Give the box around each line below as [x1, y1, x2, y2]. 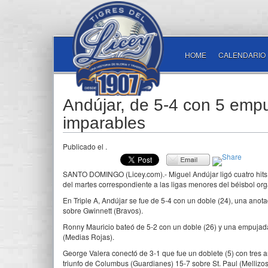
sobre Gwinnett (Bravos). [63, 205, 143, 215]
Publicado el [63, 141, 105, 151]
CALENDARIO [218, 50, 266, 60]
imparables [63, 114, 145, 132]
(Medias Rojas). [63, 232, 114, 242]
